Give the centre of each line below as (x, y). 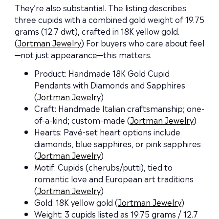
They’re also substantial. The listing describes (100, 7)
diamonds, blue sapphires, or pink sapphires (118, 143)
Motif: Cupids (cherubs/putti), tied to (103, 167)
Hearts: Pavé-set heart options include (107, 132)
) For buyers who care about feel (143, 42)
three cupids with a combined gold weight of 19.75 (109, 19)
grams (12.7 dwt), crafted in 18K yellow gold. (97, 31)
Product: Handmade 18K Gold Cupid (102, 73)
